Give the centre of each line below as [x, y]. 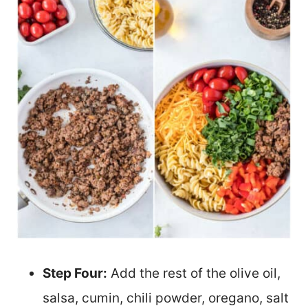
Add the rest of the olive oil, [194, 273]
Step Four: [75, 273]
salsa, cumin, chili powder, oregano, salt [166, 298]
